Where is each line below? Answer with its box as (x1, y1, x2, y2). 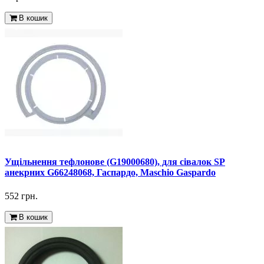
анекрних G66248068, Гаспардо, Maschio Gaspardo (5, 167, 216, 178)
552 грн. (5, 190, 38, 201)
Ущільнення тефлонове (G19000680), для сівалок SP (5, 157, 225, 167)
